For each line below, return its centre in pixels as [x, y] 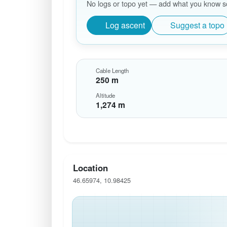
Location [90, 168]
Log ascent [125, 25]
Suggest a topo [197, 25]
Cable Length [112, 71]
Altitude [105, 96]
